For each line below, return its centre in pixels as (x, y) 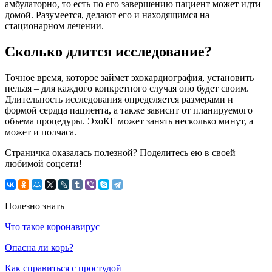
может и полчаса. (41, 132)
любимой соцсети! (43, 163)
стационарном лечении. (54, 25)
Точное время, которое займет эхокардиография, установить (129, 77)
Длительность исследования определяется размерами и (119, 99)
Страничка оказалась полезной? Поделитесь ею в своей (120, 152)
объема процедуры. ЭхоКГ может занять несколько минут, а (129, 121)
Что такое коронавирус (52, 226)
